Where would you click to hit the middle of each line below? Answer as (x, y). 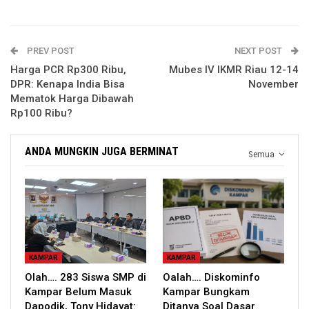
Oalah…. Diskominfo (211, 278)
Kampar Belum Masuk (78, 292)
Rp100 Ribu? (41, 113)
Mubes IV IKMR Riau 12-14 (234, 70)
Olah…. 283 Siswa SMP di (86, 278)
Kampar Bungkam (206, 292)
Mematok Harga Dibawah (72, 99)
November (273, 84)
